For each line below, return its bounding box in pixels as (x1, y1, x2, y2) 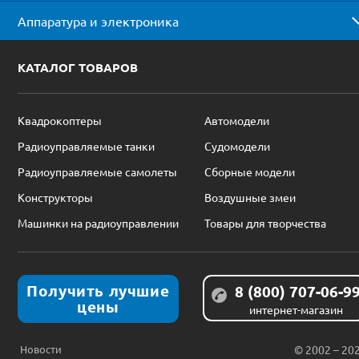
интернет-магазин (248, 301, 343, 317)
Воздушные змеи (204, 189, 296, 204)
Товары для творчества (204, 215, 326, 230)
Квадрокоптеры (18, 112, 102, 127)
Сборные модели (204, 163, 295, 179)
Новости (20, 341, 62, 356)
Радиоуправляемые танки (18, 138, 155, 153)
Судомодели (204, 138, 270, 153)
